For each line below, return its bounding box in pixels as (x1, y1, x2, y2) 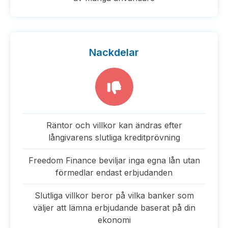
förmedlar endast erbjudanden (55, 167, 173, 178)
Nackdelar (89, 46, 139, 59)
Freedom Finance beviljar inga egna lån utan (28, 155, 200, 165)
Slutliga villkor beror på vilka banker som (34, 190, 194, 201)
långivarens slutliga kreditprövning (48, 132, 180, 142)
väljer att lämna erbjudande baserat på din (33, 203, 195, 213)
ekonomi (97, 215, 131, 225)
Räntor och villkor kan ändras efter (46, 120, 182, 130)
